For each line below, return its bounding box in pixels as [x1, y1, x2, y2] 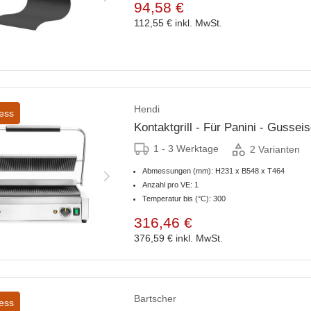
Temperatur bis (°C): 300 [142, 194, 226, 203]
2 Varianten [250, 143, 300, 155]
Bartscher [134, 293, 176, 305]
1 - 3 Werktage [153, 143, 219, 155]
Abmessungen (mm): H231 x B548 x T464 [142, 167, 285, 176]
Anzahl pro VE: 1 [142, 180, 199, 190]
